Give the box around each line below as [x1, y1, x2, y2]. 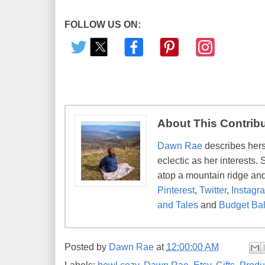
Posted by [64, 241, 109, 252]
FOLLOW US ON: [64, 19, 141, 30]
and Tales [157, 200, 198, 211]
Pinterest [157, 185, 195, 196]
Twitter [199, 185, 227, 196]
